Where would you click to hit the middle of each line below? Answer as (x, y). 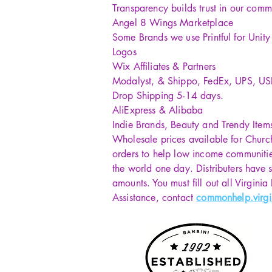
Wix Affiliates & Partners (164, 66)
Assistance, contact (155, 198)
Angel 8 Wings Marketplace (173, 23)
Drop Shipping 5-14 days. (168, 96)
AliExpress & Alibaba (158, 110)
